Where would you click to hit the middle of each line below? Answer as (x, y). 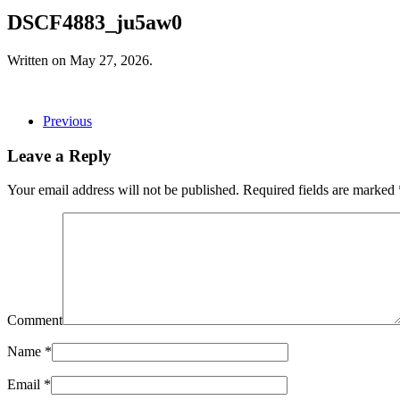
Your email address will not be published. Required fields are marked (203, 190)
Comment (35, 321)
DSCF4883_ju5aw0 (95, 22)
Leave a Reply (59, 155)
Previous (67, 121)
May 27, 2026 (109, 60)
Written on (38, 60)
